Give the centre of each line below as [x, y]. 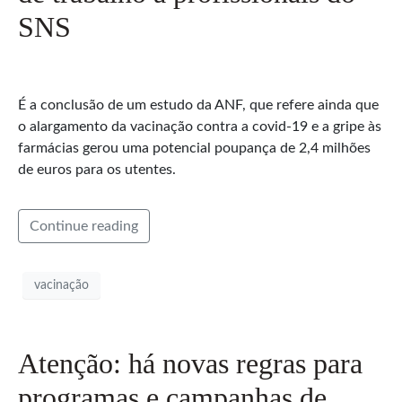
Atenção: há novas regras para [190, 364]
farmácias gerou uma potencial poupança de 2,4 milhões [194, 149]
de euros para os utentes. [97, 170]
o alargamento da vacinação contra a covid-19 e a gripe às [200, 127]
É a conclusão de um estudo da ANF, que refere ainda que [198, 105]
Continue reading [84, 227]
